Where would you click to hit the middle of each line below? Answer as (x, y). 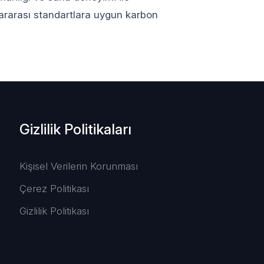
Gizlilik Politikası (54, 211)
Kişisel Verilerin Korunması (78, 166)
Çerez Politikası (54, 188)
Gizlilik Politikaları (75, 129)
